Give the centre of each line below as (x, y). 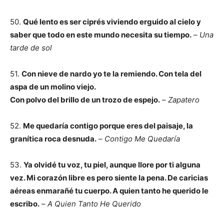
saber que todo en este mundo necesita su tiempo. (101, 35)
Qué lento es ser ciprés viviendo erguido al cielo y (112, 22)
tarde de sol (31, 48)
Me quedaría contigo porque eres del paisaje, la (108, 126)
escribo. (25, 204)
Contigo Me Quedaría (142, 139)
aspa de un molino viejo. (53, 87)
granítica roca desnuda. (53, 139)
